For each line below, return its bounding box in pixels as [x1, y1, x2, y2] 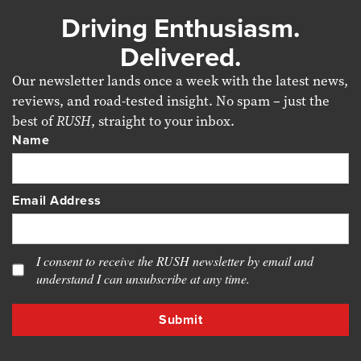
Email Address [12, 191, 102, 210]
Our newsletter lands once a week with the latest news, [12, 72, 349, 89]
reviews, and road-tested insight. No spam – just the [12, 92, 330, 110]
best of [12, 112, 57, 130]
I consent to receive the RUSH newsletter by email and [36, 252, 314, 269]
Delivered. [120, 37, 241, 76]
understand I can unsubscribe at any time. [36, 270, 251, 287]
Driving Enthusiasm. [61, 8, 300, 47]
